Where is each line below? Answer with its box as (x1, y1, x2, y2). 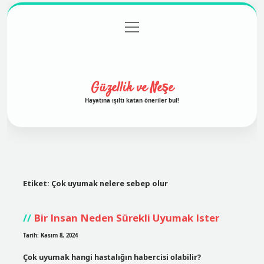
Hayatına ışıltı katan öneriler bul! (85, 96, 179, 104)
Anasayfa (51, 22, 83, 33)
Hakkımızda (111, 45, 153, 57)
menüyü (124, 21, 151, 30)
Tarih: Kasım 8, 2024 (22, 231, 78, 239)
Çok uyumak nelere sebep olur (51, 178, 168, 189)
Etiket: (22, 178, 51, 189)
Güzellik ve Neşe (91, 78, 173, 97)
